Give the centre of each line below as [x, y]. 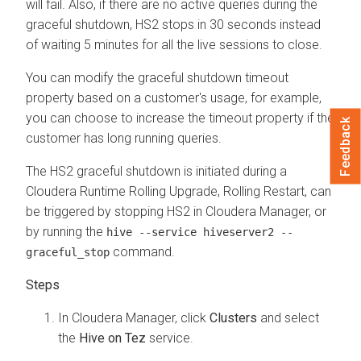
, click [192, 317]
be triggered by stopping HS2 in [116, 211]
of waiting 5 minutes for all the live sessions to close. [174, 44]
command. [142, 251]
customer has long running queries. [124, 138]
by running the [66, 231]
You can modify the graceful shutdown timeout [157, 77]
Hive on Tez [112, 338]
